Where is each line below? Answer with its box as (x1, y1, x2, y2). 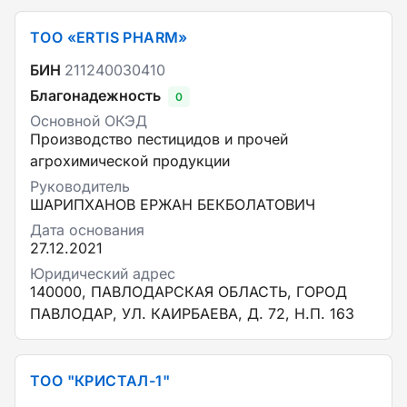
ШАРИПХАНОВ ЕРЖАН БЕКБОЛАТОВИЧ (30, 195, 315, 213)
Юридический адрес (30, 264, 175, 283)
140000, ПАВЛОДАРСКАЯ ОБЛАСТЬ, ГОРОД (30, 283, 347, 301)
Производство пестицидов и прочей (30, 130, 288, 148)
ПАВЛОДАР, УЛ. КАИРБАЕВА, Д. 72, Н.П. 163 (30, 304, 354, 323)
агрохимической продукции (30, 152, 230, 170)
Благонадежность (30, 86, 161, 104)
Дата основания (30, 221, 144, 239)
